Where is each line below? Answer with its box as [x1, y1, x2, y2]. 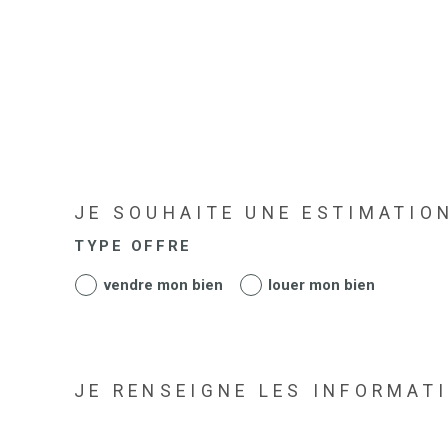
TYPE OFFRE [74, 237, 192, 256]
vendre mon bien [103, 275, 223, 294]
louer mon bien [268, 275, 375, 294]
